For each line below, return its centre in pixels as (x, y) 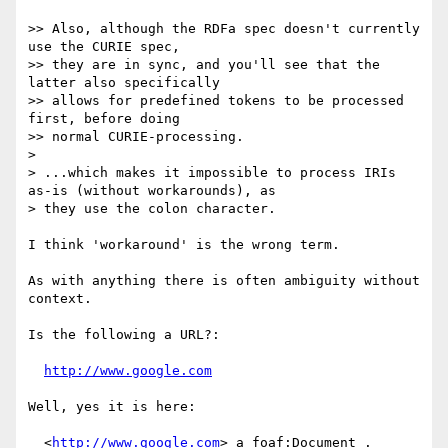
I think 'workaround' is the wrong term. (184, 245)
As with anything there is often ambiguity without (224, 281)
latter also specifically (124, 83)
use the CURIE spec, (104, 47)
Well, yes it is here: (112, 407)
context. (60, 299)
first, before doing (104, 119)
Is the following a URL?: (124, 335)
